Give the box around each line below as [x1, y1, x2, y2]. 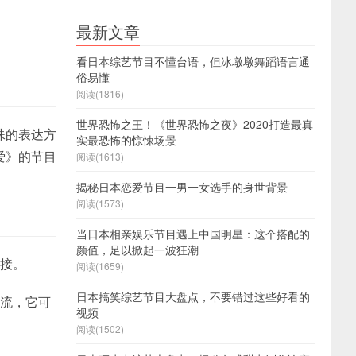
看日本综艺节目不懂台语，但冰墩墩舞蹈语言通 [76, 53, 310, 69]
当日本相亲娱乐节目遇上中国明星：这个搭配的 [76, 226, 310, 242]
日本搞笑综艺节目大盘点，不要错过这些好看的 [76, 288, 310, 304]
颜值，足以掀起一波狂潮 [76, 242, 199, 257]
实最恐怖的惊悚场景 [76, 132, 176, 148]
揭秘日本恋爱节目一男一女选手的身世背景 [76, 179, 288, 195]
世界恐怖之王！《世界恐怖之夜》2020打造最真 [76, 116, 313, 132]
